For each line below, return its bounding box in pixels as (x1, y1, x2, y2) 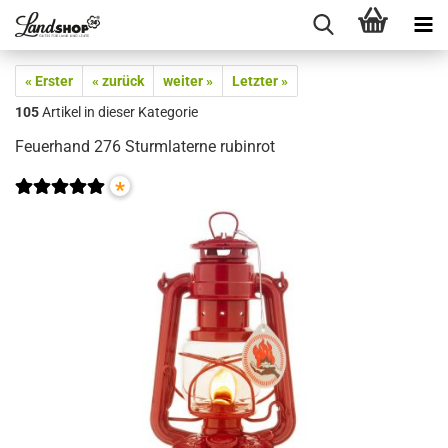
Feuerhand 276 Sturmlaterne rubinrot (15, 137, 275, 156)
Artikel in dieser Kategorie (39, 104, 198, 120)
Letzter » (232, 73, 288, 89)
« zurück (92, 73, 144, 89)
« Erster (25, 73, 73, 89)
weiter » (163, 73, 213, 89)
